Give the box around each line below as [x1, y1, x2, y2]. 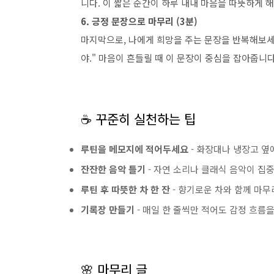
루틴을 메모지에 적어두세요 [81, 143, 188, 155]
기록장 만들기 [81, 203, 135, 216]
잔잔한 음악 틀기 [81, 163, 146, 176]
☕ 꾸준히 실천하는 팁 [81, 109, 196, 128]
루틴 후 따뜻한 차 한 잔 [81, 183, 170, 196]
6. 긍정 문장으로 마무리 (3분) [81, 15, 198, 28]
